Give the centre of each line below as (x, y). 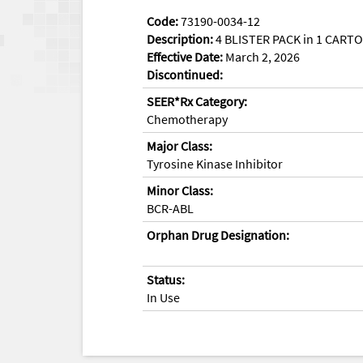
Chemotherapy (187, 119)
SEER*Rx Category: (197, 101)
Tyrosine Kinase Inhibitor (215, 163)
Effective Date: (185, 56)
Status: (166, 279)
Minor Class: (180, 190)
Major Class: (179, 145)
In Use (163, 297)
